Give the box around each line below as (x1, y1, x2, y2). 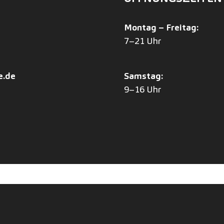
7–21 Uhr (124, 35, 163, 47)
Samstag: (124, 70, 163, 82)
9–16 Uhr (124, 83, 161, 95)
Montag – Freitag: (124, 21, 200, 33)
